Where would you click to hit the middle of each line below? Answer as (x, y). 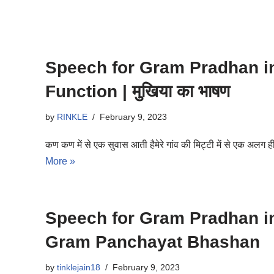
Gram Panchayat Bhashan (153, 242)
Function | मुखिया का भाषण (138, 91)
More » (60, 161)
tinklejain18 (79, 267)
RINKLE (72, 117)
